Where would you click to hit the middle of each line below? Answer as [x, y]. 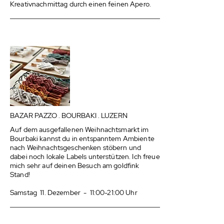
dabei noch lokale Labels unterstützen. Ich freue [85, 156]
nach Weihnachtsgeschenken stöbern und [76, 147]
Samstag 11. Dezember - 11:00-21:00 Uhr [74, 192]
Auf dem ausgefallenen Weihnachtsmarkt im [79, 129]
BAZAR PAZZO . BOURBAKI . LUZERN [69, 115]
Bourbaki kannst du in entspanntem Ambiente [82, 138]
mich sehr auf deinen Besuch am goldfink [75, 165]
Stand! [20, 174]
